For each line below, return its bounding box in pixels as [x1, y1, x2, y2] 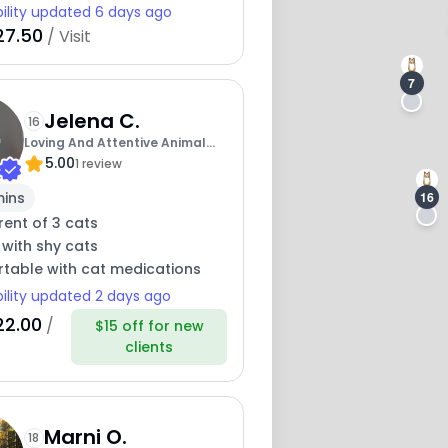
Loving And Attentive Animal [23, 133, 206, 151]
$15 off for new [94, 315, 204, 336]
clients [125, 336, 174, 357]
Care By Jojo [23, 154, 103, 172]
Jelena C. [43, 106, 140, 135]
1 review [74, 154, 122, 172]
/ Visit [42, 25, 91, 49]
